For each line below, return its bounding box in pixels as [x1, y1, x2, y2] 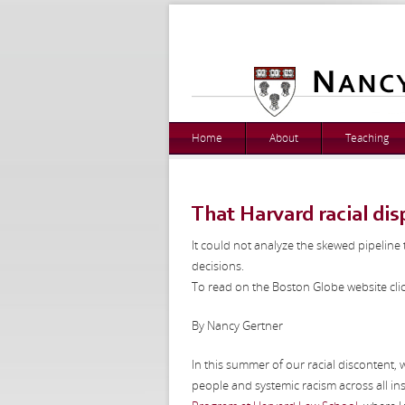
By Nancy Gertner [192, 317, 283, 334]
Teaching [345, 130, 389, 146]
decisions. [192, 258, 244, 274]
